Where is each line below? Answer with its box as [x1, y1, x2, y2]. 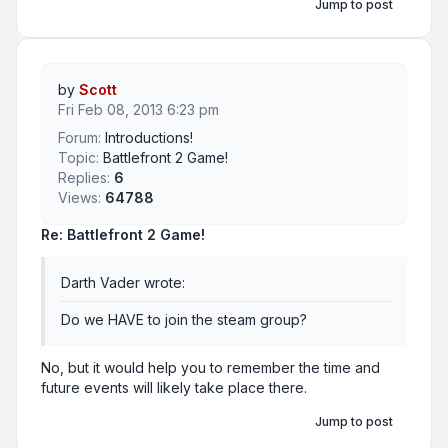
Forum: [58, 129, 101, 147]
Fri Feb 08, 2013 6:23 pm [58, 101, 219, 119]
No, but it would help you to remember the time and [41, 359, 380, 377]
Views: [58, 189, 101, 207]
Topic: [58, 149, 99, 167]
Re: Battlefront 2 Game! [41, 226, 205, 244]
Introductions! [105, 129, 193, 147]
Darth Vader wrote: [61, 274, 185, 292]
